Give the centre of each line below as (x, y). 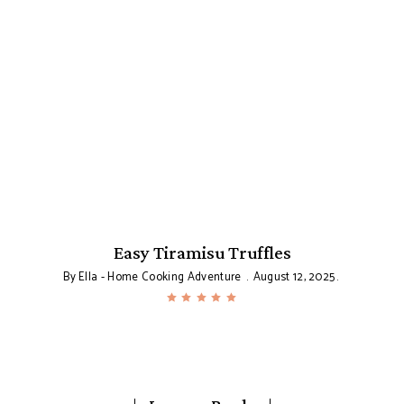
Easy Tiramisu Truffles (202, 252)
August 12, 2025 (294, 277)
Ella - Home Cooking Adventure (160, 277)
